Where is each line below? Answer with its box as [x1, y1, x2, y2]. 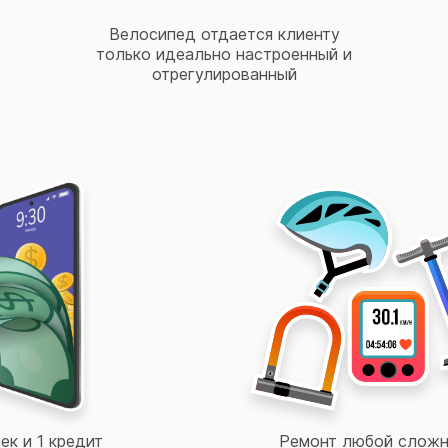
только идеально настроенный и [96, 44, 352, 64]
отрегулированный [151, 64, 297, 84]
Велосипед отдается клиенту [108, 24, 340, 44]
